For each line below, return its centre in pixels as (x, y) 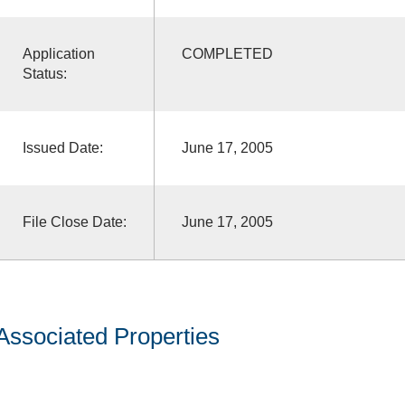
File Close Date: (74, 221)
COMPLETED (227, 53)
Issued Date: (62, 147)
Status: (44, 73)
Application (58, 53)
